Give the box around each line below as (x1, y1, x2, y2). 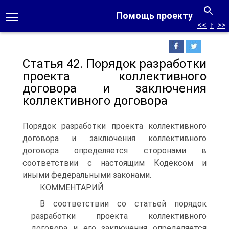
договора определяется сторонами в (22, 146, 207, 155)
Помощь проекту (116, 10, 193, 21)
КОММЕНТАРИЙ (40, 182, 104, 192)
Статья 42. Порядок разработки (22, 57, 207, 71)
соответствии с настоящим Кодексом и (22, 158, 207, 168)
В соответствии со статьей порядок (40, 199, 207, 209)
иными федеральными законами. (22, 170, 151, 180)
